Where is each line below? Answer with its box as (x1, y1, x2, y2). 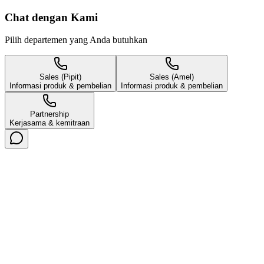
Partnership (30, 110, 69, 119)
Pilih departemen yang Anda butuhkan (5, 35, 147, 45)
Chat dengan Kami (5, 11, 98, 24)
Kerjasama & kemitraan (9, 118, 90, 128)
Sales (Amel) (150, 72, 194, 82)
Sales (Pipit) (39, 72, 81, 82)
